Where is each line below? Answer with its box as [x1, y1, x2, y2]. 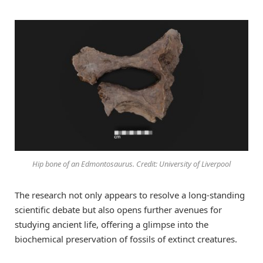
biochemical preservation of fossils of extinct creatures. [15, 232, 237, 245]
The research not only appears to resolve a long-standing [15, 188, 245, 201]
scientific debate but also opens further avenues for [15, 203, 222, 215]
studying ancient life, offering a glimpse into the [15, 218, 208, 230]
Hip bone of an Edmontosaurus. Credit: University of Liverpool [32, 158, 231, 169]
